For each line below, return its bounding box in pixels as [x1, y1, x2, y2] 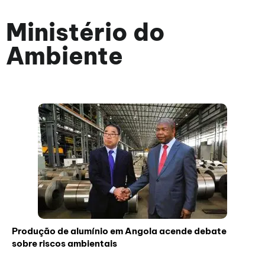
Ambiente [6, 41, 123, 71]
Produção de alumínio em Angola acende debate [12, 225, 227, 237]
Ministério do [6, 17, 165, 47]
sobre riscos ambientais [12, 238, 117, 249]
